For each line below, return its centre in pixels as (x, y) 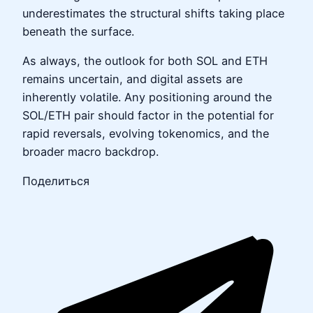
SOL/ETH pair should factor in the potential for (148, 116)
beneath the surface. (78, 31)
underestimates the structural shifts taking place (153, 13)
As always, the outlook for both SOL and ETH (145, 61)
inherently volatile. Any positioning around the (147, 97)
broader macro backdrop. (90, 152)
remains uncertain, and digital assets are (132, 79)
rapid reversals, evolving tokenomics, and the (146, 134)
